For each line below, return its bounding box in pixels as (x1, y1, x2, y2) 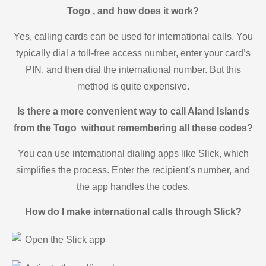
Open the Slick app (25, 235, 105, 245)
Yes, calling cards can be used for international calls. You (13, 31, 253, 42)
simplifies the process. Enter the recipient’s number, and (16, 164, 250, 175)
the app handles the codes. (76, 181, 190, 192)
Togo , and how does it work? (67, 6, 199, 17)
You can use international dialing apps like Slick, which (17, 148, 249, 159)
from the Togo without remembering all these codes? (13, 123, 253, 134)
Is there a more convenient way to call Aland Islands (17, 106, 249, 117)
